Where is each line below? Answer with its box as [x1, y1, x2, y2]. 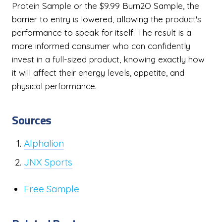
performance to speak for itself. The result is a [12, 27, 191, 38]
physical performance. [12, 81, 97, 91]
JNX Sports [24, 156, 72, 168]
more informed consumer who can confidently [12, 41, 190, 51]
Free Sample [24, 183, 79, 195]
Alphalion [24, 137, 64, 149]
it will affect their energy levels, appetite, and [12, 67, 184, 78]
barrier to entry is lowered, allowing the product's [12, 14, 201, 24]
